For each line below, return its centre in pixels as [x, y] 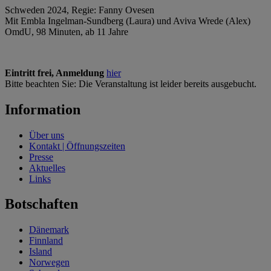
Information [43, 109]
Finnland [46, 241]
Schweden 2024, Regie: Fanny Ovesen [80, 10]
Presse [41, 157]
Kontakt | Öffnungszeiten [77, 146]
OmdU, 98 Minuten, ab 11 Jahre [67, 31]
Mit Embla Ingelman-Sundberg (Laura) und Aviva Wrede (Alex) [128, 21]
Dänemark [49, 230]
